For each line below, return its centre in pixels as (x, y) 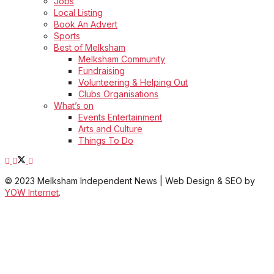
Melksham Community (122, 59)
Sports (67, 36)
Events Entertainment (120, 117)
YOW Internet (32, 193)
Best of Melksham (90, 48)
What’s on (74, 106)
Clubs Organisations (118, 94)
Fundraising (102, 71)
